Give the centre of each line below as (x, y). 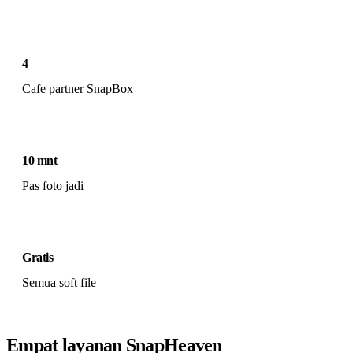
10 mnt (40, 160)
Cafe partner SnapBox (78, 88)
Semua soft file (59, 283)
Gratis (38, 258)
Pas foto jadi (53, 186)
